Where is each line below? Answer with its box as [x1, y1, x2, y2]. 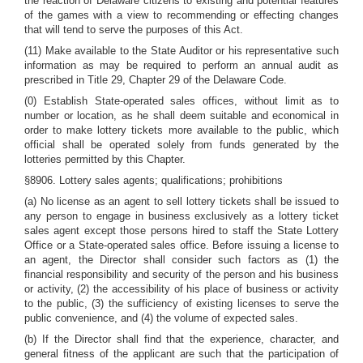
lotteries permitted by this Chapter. [24, 153, 186, 165]
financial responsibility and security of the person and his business [24, 268, 339, 280]
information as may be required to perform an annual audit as [24, 59, 339, 71]
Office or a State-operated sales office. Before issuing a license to [24, 239, 339, 251]
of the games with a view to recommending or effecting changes [24, 9, 339, 21]
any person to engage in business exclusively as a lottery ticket [24, 210, 339, 222]
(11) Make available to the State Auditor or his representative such [24, 45, 339, 57]
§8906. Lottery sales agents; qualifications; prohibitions [24, 174, 283, 186]
